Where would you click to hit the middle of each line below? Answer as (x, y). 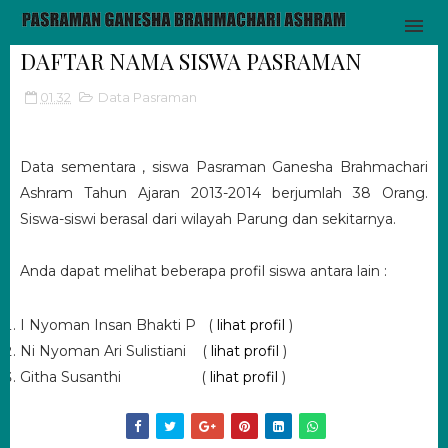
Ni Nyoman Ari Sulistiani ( (115, 351)
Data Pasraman (147, 97)
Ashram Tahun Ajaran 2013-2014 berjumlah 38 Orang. (224, 193)
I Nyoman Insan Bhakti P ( (118, 325)
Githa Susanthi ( (115, 377)
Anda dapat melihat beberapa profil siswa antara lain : (203, 271)
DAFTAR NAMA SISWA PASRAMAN (191, 61)
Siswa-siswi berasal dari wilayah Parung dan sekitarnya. (208, 219)
